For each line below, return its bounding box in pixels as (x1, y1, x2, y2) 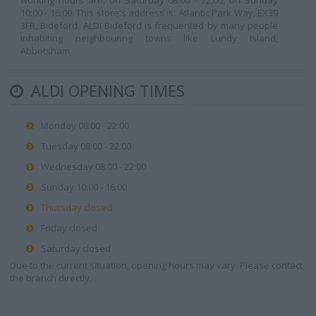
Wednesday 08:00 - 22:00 (41, 160, 146, 173)
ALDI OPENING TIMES (27, 80, 185, 101)
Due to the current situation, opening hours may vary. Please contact (10, 259, 303, 272)
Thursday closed (41, 201, 112, 214)
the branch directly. (10, 272, 92, 284)
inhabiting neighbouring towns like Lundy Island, (20, 32, 278, 44)
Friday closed (41, 221, 97, 234)
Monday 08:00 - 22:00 (41, 119, 129, 132)
